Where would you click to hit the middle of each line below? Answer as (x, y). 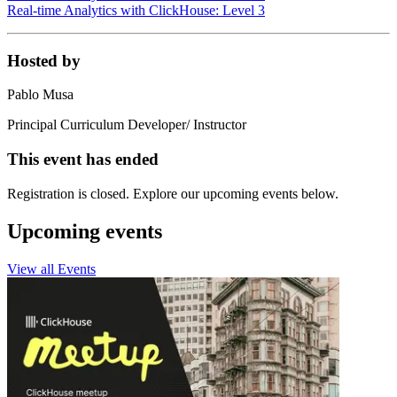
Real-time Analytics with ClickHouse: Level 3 (136, 10)
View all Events (51, 269)
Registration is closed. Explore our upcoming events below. (173, 193)
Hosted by (44, 60)
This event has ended (83, 159)
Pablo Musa (40, 95)
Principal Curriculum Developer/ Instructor (127, 125)
